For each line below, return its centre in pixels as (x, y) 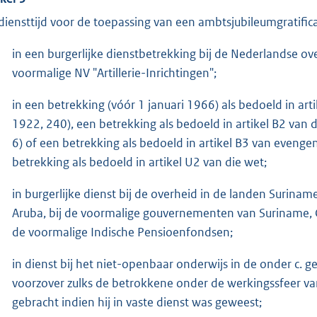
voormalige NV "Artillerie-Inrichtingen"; (114, 73)
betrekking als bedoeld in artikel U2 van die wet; (139, 162)
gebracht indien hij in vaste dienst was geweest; (137, 302)
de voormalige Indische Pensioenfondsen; (122, 232)
